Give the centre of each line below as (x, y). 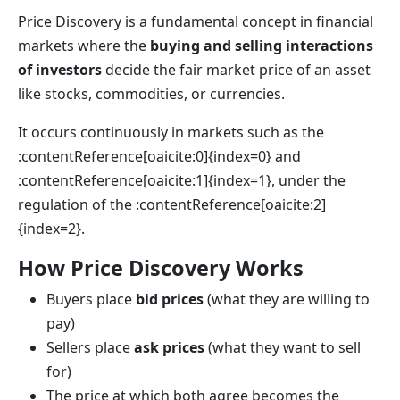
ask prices (169, 347)
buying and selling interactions (262, 46)
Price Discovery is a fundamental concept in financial (196, 21)
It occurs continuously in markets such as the (171, 132)
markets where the (84, 46)
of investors (60, 70)
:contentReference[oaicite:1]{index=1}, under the (182, 180)
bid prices (170, 299)
